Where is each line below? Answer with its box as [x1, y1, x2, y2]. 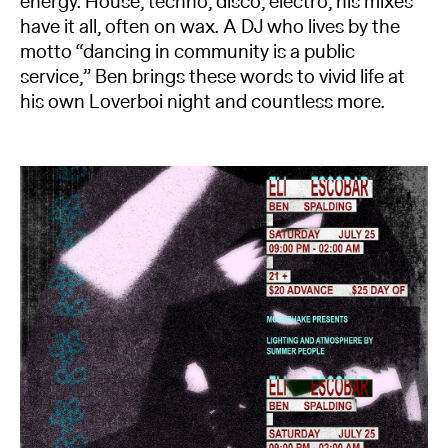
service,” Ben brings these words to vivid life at [20, 64, 405, 91]
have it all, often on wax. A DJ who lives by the [20, 14, 400, 41]
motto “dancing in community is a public [20, 39, 354, 66]
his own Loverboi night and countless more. [20, 89, 385, 116]
